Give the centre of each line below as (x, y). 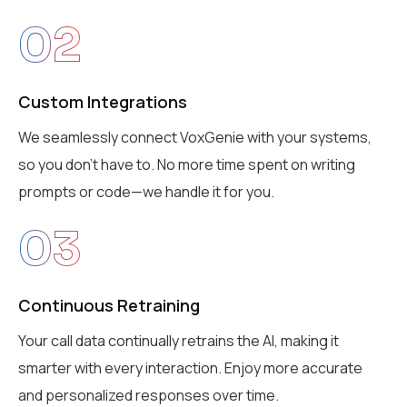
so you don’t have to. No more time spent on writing (187, 165)
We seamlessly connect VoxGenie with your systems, (195, 138)
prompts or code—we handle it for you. (146, 192)
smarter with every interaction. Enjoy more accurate (190, 368)
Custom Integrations (103, 102)
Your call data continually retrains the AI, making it (179, 341)
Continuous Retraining (109, 306)
